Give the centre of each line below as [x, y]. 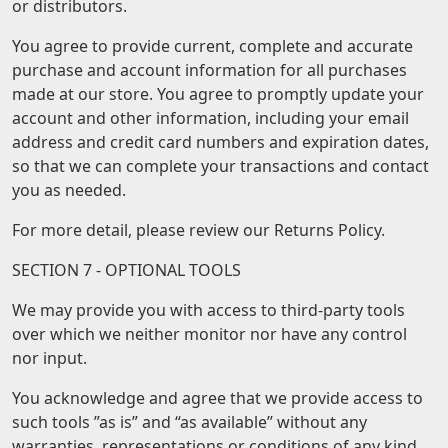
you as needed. [69, 190]
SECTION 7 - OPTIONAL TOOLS [126, 270]
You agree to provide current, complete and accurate [212, 46]
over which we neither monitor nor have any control [209, 334]
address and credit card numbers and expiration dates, [220, 142]
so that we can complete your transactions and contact [220, 166]
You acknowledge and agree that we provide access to [217, 398]
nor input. [49, 358]
